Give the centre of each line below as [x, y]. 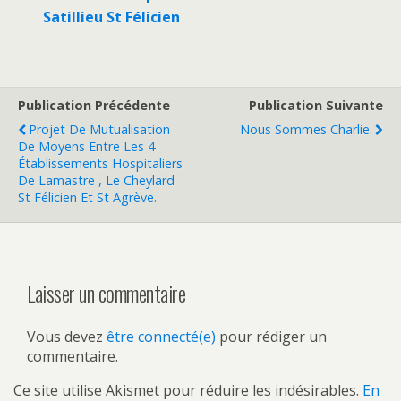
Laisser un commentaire [107, 293]
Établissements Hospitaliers [100, 164]
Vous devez [67, 337]
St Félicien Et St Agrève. [87, 198]
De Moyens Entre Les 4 [86, 147]
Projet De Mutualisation [99, 130]
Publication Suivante [316, 106]
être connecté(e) [161, 337]
